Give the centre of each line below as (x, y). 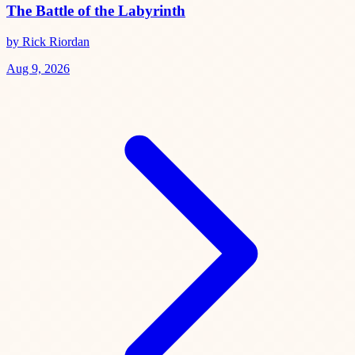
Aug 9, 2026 (38, 69)
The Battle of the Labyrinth (96, 11)
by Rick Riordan (48, 42)
